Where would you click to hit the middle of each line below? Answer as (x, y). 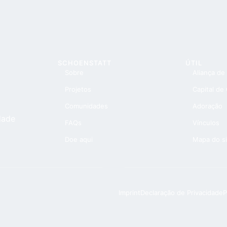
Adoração (207, 106)
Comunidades (86, 106)
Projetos (78, 89)
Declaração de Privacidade (182, 192)
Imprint (129, 192)
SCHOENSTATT (85, 63)
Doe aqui (79, 139)
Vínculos (206, 122)
